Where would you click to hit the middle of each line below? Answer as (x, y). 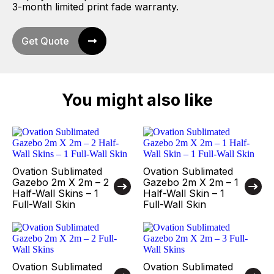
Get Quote (45, 41)
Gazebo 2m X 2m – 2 (61, 182)
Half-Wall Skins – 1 (55, 193)
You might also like (137, 100)
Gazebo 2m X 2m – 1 (191, 182)
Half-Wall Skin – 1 (184, 193)
